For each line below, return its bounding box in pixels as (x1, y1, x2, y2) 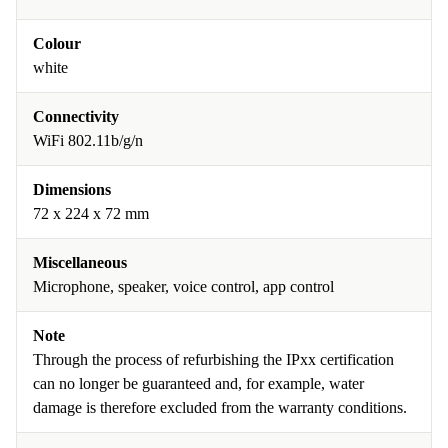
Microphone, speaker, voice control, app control (33, 278, 334, 295)
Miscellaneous (33, 254, 127, 271)
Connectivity (33, 108, 119, 125)
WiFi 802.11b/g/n (33, 132, 143, 149)
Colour (33, 35, 81, 52)
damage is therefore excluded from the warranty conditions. (33, 399, 407, 416)
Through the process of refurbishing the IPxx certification (33, 351, 394, 368)
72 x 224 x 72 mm (33, 205, 149, 222)
